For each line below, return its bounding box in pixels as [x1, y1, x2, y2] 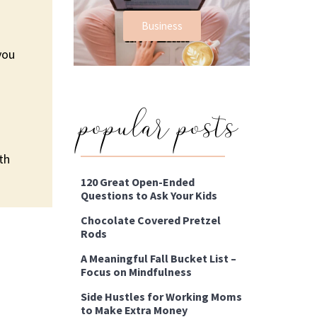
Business [141, 18, 183, 33]
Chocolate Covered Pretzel [80, 213, 221, 228]
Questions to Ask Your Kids [80, 188, 217, 203]
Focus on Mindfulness [80, 265, 192, 279]
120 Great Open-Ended [80, 175, 195, 190]
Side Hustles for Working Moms [80, 289, 242, 304]
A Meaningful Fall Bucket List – [80, 251, 236, 266]
